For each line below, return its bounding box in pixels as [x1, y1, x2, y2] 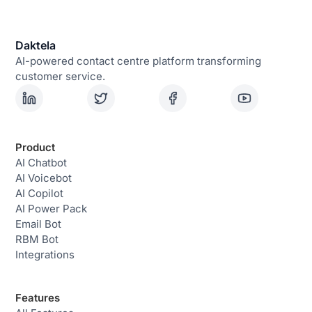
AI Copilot [15, 187, 64, 200]
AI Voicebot [15, 171, 72, 185]
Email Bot [15, 217, 62, 231]
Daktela [15, 38, 56, 52]
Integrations [15, 248, 75, 261]
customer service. [15, 70, 106, 83]
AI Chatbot [15, 156, 68, 169]
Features [15, 291, 61, 304]
